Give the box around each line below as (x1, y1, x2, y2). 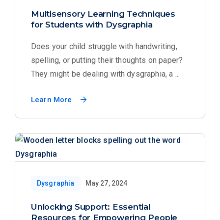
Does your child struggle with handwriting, (31, 42, 177, 51)
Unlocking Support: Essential (31, 202, 150, 212)
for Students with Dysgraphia (31, 20, 153, 29)
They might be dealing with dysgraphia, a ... (31, 69, 180, 79)
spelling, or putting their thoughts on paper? (31, 55, 183, 65)
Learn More (31, 95, 72, 104)
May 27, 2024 (85, 179, 128, 187)
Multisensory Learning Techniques (31, 9, 175, 19)
